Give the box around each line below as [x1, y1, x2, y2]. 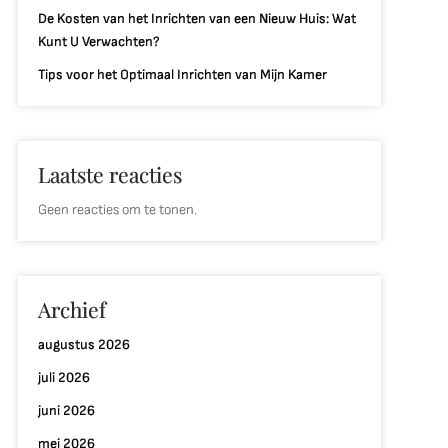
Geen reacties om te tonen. [37, 201, 197, 218]
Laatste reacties [37, 160, 182, 188]
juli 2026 [37, 369, 90, 386]
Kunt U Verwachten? [37, 33, 160, 50]
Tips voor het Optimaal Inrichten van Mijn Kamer [37, 66, 327, 83]
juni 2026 [37, 402, 95, 419]
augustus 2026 [37, 336, 130, 353]
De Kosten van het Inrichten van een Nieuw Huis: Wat [37, 10, 356, 27]
